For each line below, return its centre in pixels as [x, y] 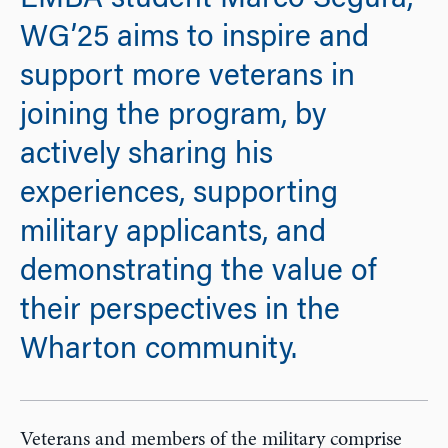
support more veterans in [187, 78]
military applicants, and [173, 234]
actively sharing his [146, 156]
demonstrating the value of [198, 273]
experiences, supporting [179, 195]
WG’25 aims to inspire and [194, 39]
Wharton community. [158, 351]
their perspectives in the [180, 312]
